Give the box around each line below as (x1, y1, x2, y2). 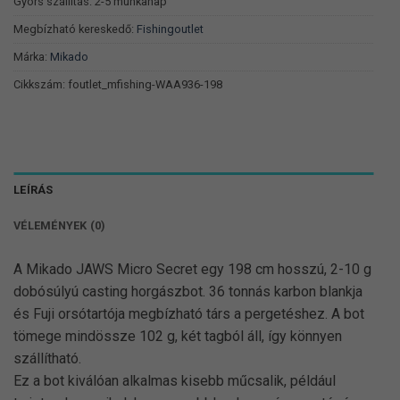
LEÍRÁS (13, 182, 54, 196)
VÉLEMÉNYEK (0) (13, 218, 106, 232)
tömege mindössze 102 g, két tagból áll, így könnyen (13, 327, 342, 345)
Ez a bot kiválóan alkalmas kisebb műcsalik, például (13, 371, 336, 389)
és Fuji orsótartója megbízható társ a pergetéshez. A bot (13, 304, 364, 322)
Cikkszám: (13, 78, 68, 92)
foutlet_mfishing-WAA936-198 (68, 78, 222, 92)
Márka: (13, 50, 50, 64)
